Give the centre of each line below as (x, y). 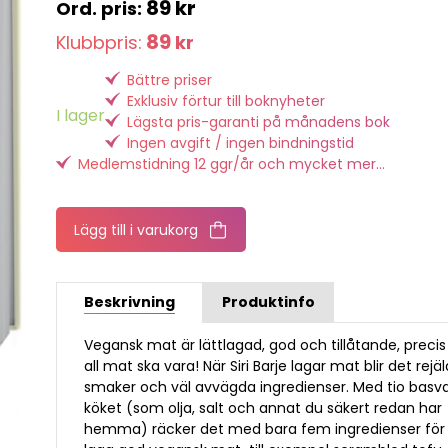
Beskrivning (130, 301)
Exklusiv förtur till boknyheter (226, 100)
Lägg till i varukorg (136, 230)
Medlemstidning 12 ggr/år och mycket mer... (232, 163)
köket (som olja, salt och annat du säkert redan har (263, 407)
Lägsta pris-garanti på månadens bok (259, 121)
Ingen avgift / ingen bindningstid (241, 142)
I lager (81, 115)
